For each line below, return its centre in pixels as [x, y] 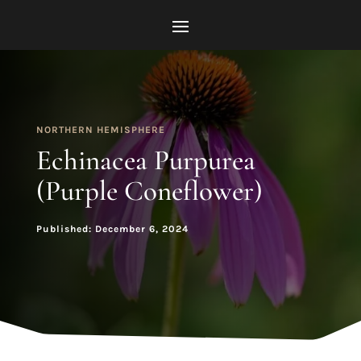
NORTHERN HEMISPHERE [100, 130]
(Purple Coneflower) [149, 191]
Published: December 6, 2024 [112, 229]
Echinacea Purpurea [145, 160]
